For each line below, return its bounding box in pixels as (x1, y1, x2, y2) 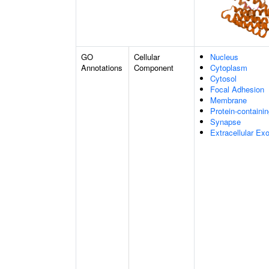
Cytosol (210, 73, 237, 84)
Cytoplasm (210, 62, 247, 73)
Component (134, 62, 174, 73)
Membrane (210, 94, 247, 106)
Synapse (210, 116, 241, 127)
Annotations (81, 62, 122, 73)
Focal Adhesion (210, 83, 264, 95)
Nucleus (210, 51, 238, 62)
